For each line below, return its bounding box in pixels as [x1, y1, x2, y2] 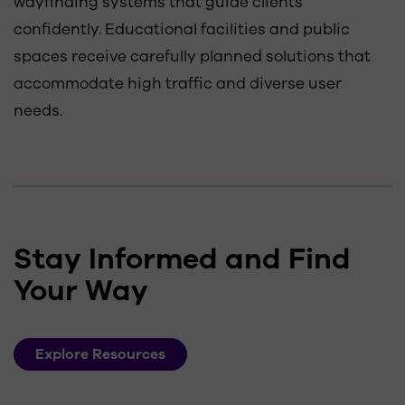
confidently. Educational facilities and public [14, 18, 350, 40]
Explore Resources [35, 344, 165, 364]
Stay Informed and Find [14, 239, 351, 278]
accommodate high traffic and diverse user [14, 72, 342, 94]
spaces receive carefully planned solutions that [14, 45, 371, 67]
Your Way [14, 270, 148, 310]
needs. [14, 99, 62, 121]
